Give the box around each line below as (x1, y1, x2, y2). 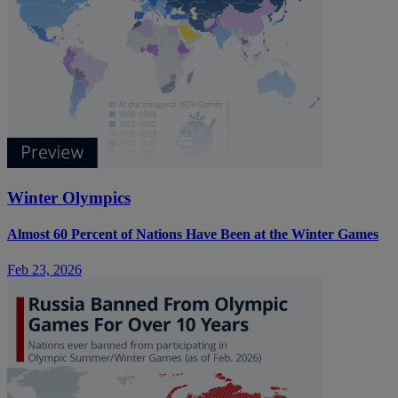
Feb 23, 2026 (7, 261, 82, 277)
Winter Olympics (7, 187, 131, 207)
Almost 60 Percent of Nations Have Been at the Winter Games (7, 227, 378, 243)
